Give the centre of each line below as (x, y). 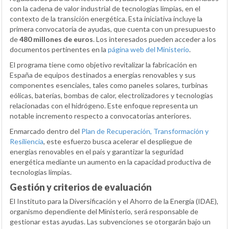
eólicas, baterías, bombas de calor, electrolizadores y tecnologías (111, 95)
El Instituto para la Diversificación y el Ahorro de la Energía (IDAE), (114, 201)
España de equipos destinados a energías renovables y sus (103, 75)
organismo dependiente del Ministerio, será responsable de (104, 211)
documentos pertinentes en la (59, 49)
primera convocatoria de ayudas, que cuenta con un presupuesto (113, 29)
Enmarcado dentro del (45, 131)
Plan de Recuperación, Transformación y (145, 131)
